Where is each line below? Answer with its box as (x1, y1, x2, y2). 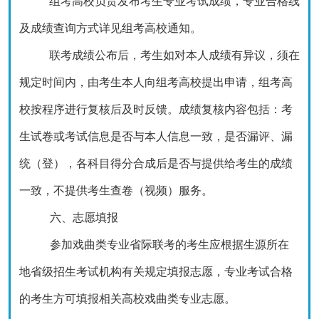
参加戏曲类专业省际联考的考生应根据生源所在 (49, 239, 289, 251)
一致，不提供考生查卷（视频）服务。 (19, 184, 213, 197)
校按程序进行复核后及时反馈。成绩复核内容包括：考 (19, 103, 293, 115)
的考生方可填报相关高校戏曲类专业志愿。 (19, 293, 236, 305)
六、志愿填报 (49, 211, 118, 224)
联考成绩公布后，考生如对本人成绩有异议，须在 (48, 49, 300, 61)
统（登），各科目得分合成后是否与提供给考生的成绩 (19, 157, 293, 169)
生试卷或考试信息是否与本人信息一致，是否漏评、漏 (19, 130, 293, 142)
